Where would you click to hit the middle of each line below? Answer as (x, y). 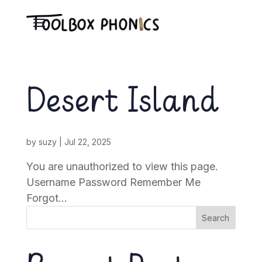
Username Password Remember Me (119, 182)
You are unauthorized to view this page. (122, 166)
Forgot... (46, 198)
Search (216, 218)
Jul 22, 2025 (87, 142)
